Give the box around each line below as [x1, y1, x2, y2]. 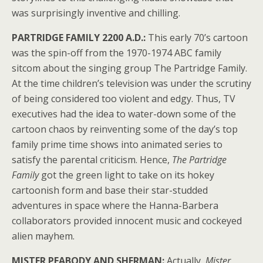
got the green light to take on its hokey [41, 168, 214, 181]
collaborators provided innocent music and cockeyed [12, 214, 242, 227]
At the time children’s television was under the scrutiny [12, 77, 251, 90]
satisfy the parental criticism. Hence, [12, 153, 172, 166]
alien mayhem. [12, 230, 75, 242]
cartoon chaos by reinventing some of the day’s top [12, 123, 238, 136]
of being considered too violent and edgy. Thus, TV [12, 92, 235, 105]
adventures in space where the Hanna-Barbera [12, 199, 218, 212]
